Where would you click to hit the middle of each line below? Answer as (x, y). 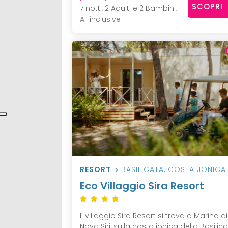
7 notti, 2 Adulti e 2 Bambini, (128, 8)
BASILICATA (142, 170)
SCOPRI (207, 7)
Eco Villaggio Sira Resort (142, 186)
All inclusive (100, 19)
